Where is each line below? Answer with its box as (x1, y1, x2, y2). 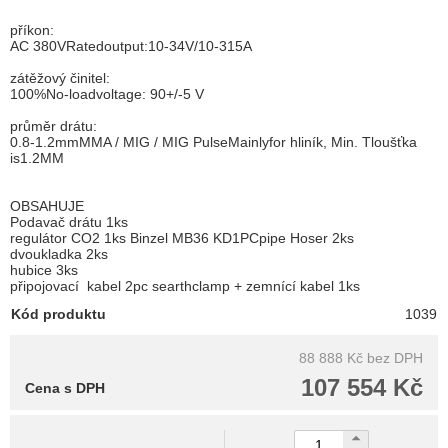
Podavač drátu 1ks (10, 213, 128, 230)
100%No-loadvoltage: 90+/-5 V (10, 85, 204, 102)
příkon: (10, 21, 54, 38)
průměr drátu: (10, 117, 97, 134)
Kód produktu (11, 305, 106, 322)
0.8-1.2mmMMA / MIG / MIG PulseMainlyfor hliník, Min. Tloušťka (10, 133, 417, 150)
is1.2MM (10, 149, 64, 166)
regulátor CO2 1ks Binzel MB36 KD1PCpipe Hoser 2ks (10, 229, 354, 246)
